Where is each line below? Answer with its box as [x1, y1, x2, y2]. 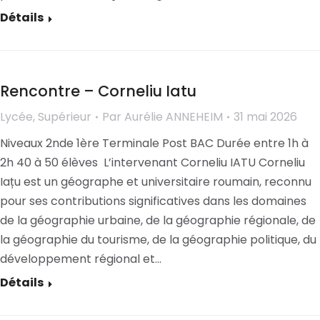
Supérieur [38, 109, 91, 125]
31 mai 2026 [234, 109, 297, 125]
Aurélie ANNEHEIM [124, 109, 223, 125]
